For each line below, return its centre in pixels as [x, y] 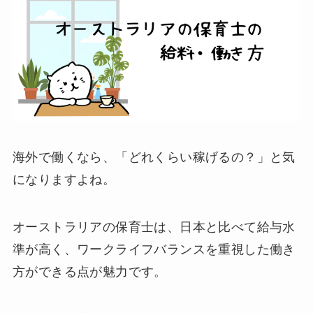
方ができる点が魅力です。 [89, 271]
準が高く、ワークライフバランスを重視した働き [154, 249]
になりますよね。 [64, 180]
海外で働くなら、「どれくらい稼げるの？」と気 [154, 158]
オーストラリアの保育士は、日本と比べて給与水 [154, 227]
